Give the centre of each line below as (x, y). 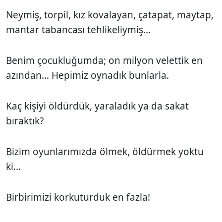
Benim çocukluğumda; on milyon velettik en (104, 60)
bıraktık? (25, 121)
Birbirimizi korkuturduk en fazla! (78, 197)
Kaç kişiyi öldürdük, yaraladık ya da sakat (97, 106)
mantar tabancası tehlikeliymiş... (78, 29)
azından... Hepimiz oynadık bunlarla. (87, 75)
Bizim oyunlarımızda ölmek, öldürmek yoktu (105, 151)
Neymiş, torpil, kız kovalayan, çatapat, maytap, (110, 15)
